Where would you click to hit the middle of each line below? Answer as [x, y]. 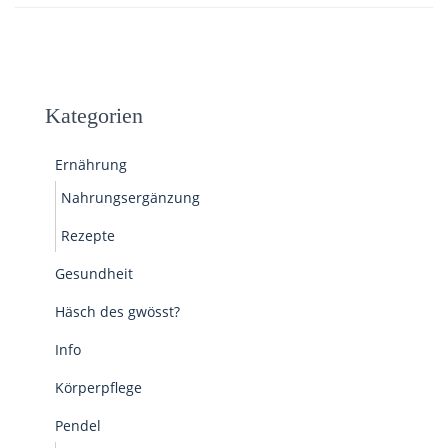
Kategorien [94, 115]
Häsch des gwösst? [117, 311]
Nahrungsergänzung [130, 197]
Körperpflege [98, 387]
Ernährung [91, 164]
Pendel [78, 425]
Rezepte [88, 235]
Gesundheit [94, 273]
